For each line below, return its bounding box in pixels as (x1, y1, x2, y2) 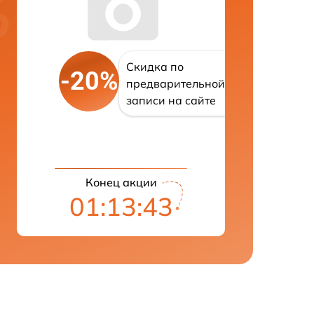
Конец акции (85, 175, 157, 189)
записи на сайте (126, 93, 216, 108)
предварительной (126, 76, 225, 91)
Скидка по (126, 60, 184, 74)
